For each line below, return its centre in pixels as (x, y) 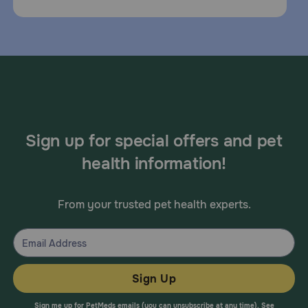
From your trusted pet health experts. (154, 205)
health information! (154, 164)
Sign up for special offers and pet (154, 141)
